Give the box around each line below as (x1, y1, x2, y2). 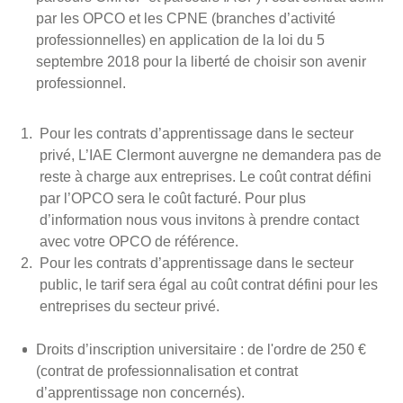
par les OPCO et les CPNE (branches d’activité (36, 11, 336, 26)
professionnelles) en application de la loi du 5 (36, 32, 325, 48)
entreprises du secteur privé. (40, 299, 219, 314)
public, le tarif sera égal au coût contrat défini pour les (40, 277, 378, 292)
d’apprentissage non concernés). (36, 385, 245, 400)
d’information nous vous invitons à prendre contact (40, 212, 359, 228)
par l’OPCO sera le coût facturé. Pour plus (40, 191, 306, 206)
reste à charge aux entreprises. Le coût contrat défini (40, 169, 372, 184)
